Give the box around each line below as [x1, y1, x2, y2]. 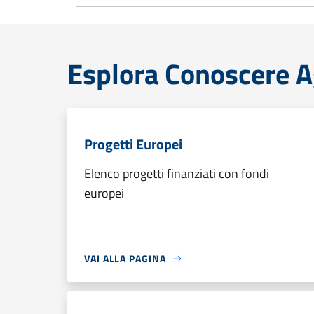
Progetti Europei [84, 133, 182, 155]
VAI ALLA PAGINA [84, 251, 166, 266]
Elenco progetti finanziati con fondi [84, 164, 269, 183]
